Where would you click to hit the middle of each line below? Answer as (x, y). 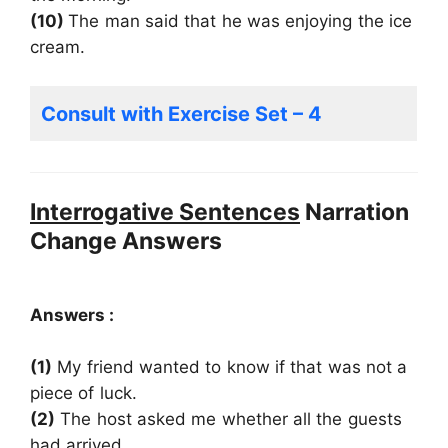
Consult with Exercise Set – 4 (181, 113)
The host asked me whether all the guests (228, 418)
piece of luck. (83, 392)
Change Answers (126, 241)
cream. (57, 47)
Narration (354, 212)
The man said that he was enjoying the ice (240, 21)
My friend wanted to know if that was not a (230, 366)
